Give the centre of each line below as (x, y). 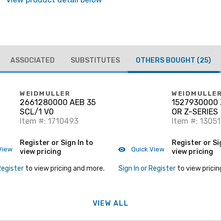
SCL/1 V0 (37, 112)
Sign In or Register (147, 168)
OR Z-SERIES (195, 112)
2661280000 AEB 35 (58, 103)
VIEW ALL (111, 203)
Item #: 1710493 (49, 121)
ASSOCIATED (32, 60)
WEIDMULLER (45, 94)
